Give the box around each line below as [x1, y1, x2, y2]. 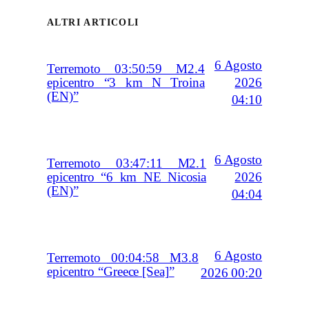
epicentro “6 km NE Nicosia [47, 170, 207, 185]
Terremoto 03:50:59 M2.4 [47, 62, 205, 77]
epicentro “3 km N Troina [47, 76, 205, 90]
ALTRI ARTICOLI [47, 17, 139, 28]
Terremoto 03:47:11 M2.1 [47, 157, 207, 171]
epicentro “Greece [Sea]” [47, 265, 175, 279]
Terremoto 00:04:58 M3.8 [47, 251, 199, 266]
